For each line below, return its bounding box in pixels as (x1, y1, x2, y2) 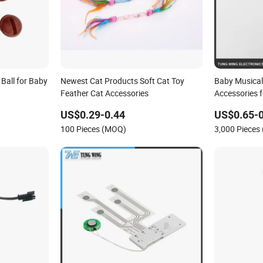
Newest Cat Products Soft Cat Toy (60, 75, 184, 86)
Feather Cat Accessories (60, 87, 149, 99)
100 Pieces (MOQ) (60, 123, 126, 134)
